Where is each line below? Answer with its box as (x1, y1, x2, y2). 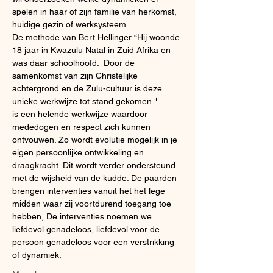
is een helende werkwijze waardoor (12, 109, 150, 119)
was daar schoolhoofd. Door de (12, 58, 137, 68)
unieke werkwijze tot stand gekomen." (12, 96, 157, 106)
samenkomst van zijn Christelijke (12, 71, 140, 80)
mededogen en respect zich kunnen (12, 122, 153, 132)
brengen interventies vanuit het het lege (12, 186, 168, 196)
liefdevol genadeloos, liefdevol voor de (12, 224, 162, 234)
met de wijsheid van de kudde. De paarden (12, 173, 179, 183)
